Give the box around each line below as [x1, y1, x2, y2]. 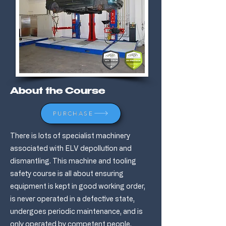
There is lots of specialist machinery [10, 131, 130, 139]
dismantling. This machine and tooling [10, 156, 136, 164]
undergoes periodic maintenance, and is [10, 207, 143, 215]
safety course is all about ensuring [10, 169, 124, 177]
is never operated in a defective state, [10, 194, 135, 202]
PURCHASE [52, 109, 94, 117]
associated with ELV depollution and [10, 144, 132, 152]
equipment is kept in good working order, [10, 182, 145, 190]
